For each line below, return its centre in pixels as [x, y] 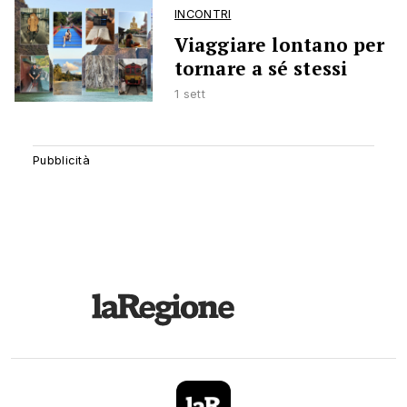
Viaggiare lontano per [280, 44]
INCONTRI [203, 14]
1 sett [190, 94]
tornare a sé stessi [261, 68]
